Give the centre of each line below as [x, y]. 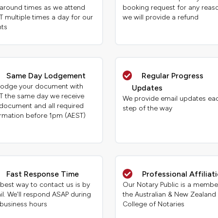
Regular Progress [173, 76]
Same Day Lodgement [46, 76]
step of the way [148, 109]
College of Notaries [154, 204]
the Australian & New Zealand [170, 195]
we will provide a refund [161, 18]
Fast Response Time [43, 174]
